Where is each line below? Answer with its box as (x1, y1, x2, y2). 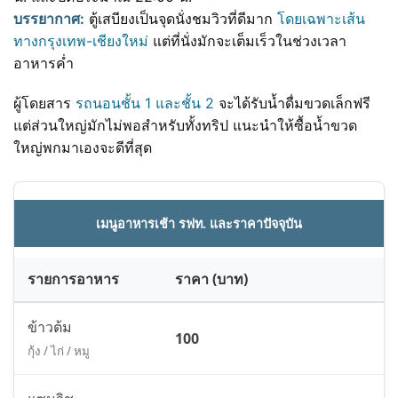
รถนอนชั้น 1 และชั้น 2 (76, 94, 214, 113)
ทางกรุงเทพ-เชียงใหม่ (13, 32, 148, 51)
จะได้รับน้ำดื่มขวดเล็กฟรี (214, 94, 370, 113)
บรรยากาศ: (13, 10, 84, 28)
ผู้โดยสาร (13, 94, 76, 113)
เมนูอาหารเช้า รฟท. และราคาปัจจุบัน (96, 215, 302, 233)
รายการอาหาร (28, 269, 119, 290)
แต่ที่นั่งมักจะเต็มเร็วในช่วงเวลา (148, 32, 346, 51)
